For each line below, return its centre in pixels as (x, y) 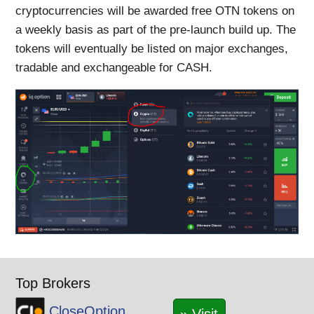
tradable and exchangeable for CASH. (114, 68)
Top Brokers (53, 284)
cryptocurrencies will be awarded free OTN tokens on (155, 11)
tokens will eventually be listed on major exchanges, (152, 49)
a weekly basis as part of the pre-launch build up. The (156, 30)
